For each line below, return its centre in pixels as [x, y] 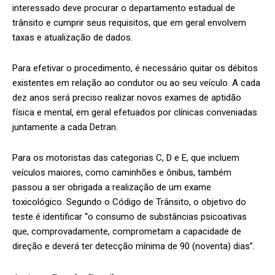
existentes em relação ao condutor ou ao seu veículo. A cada [136, 83]
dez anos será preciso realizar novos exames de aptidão [127, 98]
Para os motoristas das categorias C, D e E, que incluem [126, 158]
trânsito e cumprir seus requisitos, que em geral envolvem [129, 23]
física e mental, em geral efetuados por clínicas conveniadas [135, 113]
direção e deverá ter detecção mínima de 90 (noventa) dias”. [134, 246]
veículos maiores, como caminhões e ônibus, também [122, 173]
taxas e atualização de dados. [72, 38]
